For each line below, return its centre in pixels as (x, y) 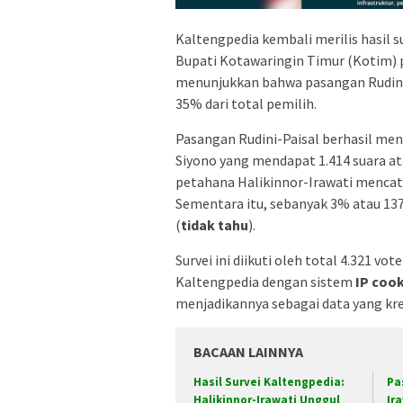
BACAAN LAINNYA (248, 352)
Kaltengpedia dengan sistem (265, 282)
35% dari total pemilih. (246, 104)
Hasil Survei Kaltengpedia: (269, 382)
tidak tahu (215, 225)
